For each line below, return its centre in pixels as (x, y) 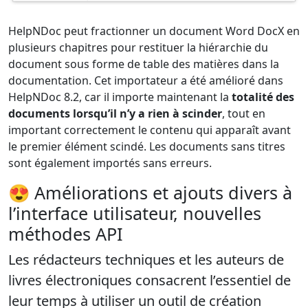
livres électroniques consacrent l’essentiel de (150, 280)
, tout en (244, 114)
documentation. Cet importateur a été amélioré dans (146, 81)
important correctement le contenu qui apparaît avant (150, 130)
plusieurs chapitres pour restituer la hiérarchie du (138, 48)
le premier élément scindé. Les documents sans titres (147, 147)
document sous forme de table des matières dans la (144, 64)
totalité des (263, 97)
